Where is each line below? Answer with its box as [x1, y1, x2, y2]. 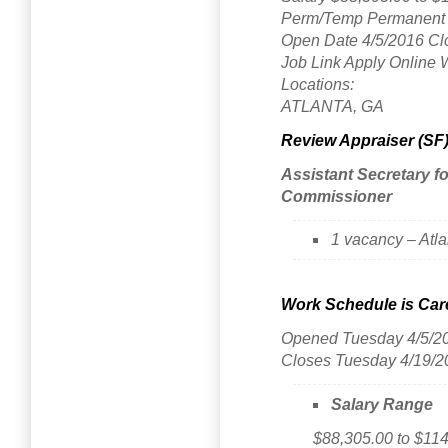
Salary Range [331, 395, 434, 413]
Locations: [281, 75, 354, 93]
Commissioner [281, 187, 392, 205]
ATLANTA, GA [281, 97, 384, 115]
